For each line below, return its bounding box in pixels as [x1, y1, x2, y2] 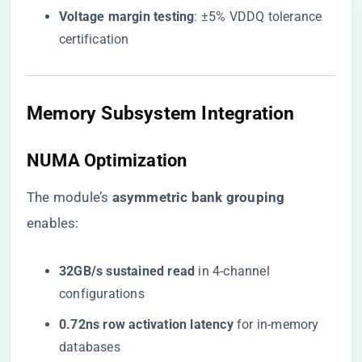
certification [59, 32, 129, 47]
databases [59, 339, 120, 355]
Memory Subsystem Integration [27, 102, 295, 124]
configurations [59, 286, 145, 301]
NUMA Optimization [27, 150, 187, 170]
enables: [27, 215, 79, 231]
